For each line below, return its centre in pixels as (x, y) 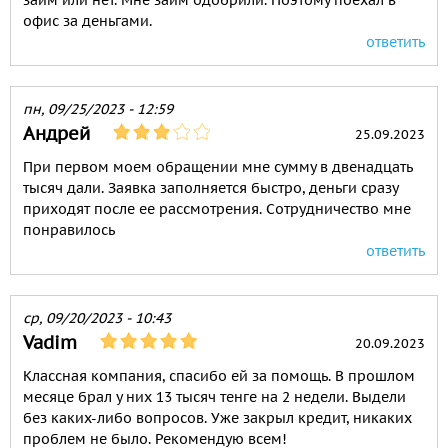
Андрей (56, 133)
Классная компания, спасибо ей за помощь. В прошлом (219, 376)
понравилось (69, 230)
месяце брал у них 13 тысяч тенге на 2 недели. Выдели (214, 397)
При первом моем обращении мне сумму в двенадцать (218, 167)
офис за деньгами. (87, 21)
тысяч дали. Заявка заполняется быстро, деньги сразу (210, 188)
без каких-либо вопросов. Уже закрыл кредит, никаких (217, 418)
